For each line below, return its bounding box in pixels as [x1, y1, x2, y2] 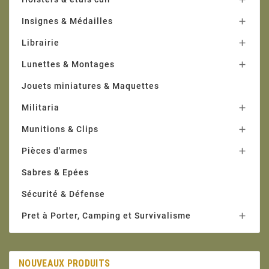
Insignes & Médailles [22, 16, 113, 26]
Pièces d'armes [22, 146, 88, 156]
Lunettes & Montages [22, 59, 115, 70]
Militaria [22, 103, 59, 113]
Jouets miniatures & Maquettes [22, 81, 159, 91]
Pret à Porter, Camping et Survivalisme [22, 211, 191, 221]
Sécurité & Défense [22, 189, 105, 199]
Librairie [22, 38, 59, 48]
